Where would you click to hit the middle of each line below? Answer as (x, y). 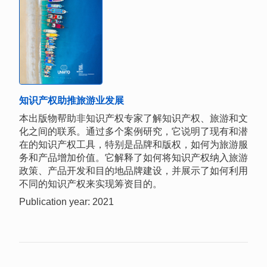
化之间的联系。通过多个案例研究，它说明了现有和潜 (133, 132)
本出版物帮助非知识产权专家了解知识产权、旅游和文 (133, 119)
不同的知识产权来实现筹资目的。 (91, 184)
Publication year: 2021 (66, 202)
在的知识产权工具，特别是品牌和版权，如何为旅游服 (133, 145)
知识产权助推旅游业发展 (72, 101)
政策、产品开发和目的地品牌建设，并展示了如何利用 (133, 171)
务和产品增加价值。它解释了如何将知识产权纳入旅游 (133, 158)
